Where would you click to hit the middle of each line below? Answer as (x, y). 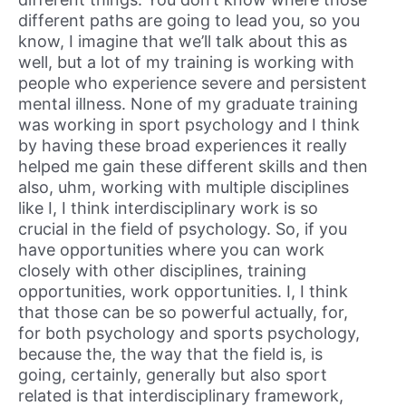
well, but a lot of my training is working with (186, 63)
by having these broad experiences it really (183, 146)
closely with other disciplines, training (162, 271)
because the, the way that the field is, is (170, 354)
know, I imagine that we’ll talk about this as (183, 42)
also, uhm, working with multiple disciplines (184, 188)
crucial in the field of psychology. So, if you (183, 229)
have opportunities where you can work (171, 250)
